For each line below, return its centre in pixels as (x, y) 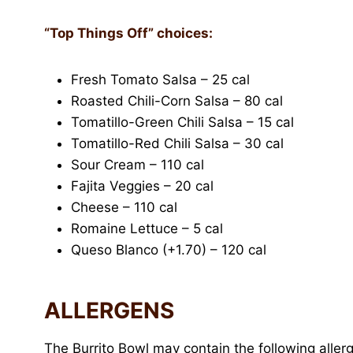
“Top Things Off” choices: (128, 33)
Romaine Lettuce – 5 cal (147, 228)
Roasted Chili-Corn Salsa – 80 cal (177, 100)
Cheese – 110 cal (124, 207)
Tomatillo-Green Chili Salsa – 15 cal (182, 122)
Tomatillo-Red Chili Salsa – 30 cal (177, 143)
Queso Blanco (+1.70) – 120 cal (169, 249)
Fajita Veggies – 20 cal (142, 186)
